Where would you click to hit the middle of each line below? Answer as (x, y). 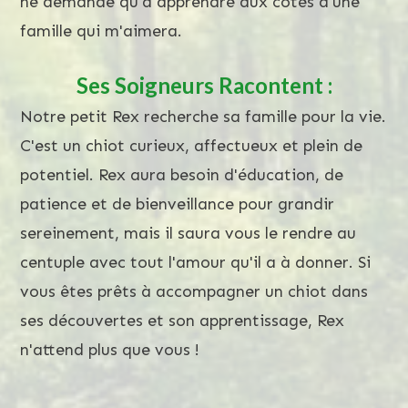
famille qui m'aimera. (101, 31)
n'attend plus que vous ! (110, 349)
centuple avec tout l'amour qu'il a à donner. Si (195, 262)
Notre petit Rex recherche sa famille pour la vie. (203, 116)
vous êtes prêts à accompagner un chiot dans (194, 291)
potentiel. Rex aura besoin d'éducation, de (182, 174)
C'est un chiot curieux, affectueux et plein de (191, 145)
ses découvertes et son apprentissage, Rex (182, 320)
